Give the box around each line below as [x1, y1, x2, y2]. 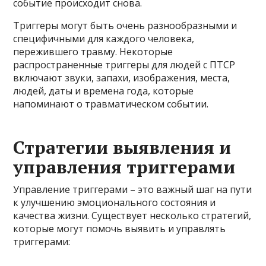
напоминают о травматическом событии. [13, 97, 209, 110]
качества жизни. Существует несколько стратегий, [13, 208, 252, 222]
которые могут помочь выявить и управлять [13, 221, 226, 235]
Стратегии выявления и [13, 135, 232, 159]
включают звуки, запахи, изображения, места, [13, 71, 230, 84]
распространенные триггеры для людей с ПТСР [13, 58, 236, 71]
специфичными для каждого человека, [13, 31, 195, 45]
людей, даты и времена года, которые [13, 84, 194, 97]
